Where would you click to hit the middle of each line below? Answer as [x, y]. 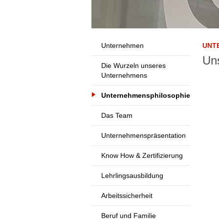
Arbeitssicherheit [127, 196]
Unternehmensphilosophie [146, 95]
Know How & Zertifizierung [142, 155]
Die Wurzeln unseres [133, 66]
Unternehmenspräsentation [143, 135]
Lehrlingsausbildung [132, 175]
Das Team [117, 115]
